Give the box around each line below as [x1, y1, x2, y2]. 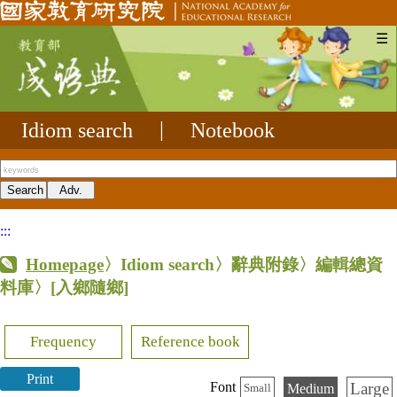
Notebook [191, 118, 275, 142]
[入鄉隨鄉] [51, 277, 128, 297]
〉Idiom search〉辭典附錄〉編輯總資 [104, 254, 384, 274]
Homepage [26, 254, 105, 274]
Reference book [140, 333, 240, 350]
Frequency [30, 333, 97, 350]
